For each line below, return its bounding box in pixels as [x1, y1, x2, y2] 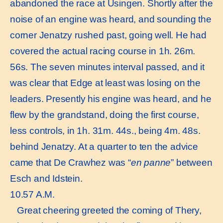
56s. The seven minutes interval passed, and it [10, 62, 205, 73]
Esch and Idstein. [10, 173, 83, 184]
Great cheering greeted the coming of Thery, [10, 205, 202, 216]
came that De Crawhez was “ [10, 157, 131, 168]
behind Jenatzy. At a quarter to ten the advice [10, 141, 198, 152]
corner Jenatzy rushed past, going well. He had [10, 30, 207, 41]
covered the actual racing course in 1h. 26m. [10, 46, 196, 57]
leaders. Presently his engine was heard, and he [10, 94, 212, 105]
